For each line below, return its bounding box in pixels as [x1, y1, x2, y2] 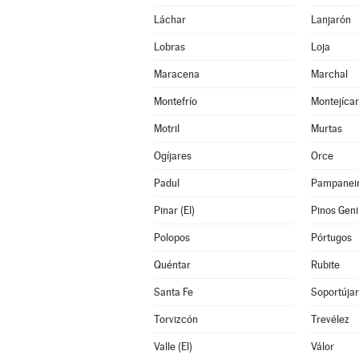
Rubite [310, 259, 340, 271]
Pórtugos [310, 232, 352, 244]
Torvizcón [153, 313, 198, 325]
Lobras [153, 41, 185, 53]
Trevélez [310, 313, 349, 325]
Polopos [153, 232, 190, 244]
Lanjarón [310, 14, 351, 26]
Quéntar [153, 259, 191, 271]
